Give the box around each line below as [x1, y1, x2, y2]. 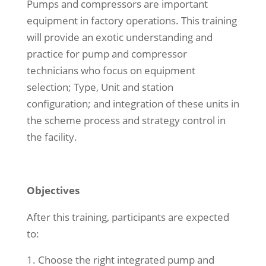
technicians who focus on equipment [26, 64, 195, 77]
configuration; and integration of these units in [26, 97, 239, 110]
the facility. [26, 130, 77, 144]
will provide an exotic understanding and [26, 30, 213, 44]
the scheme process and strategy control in [26, 113, 226, 127]
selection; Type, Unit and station [26, 80, 173, 94]
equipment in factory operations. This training [26, 14, 237, 27]
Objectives [26, 183, 80, 197]
